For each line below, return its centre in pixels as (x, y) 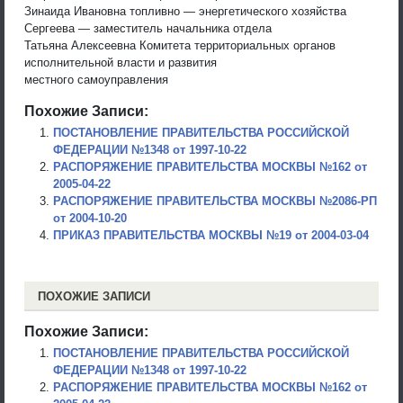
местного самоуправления (96, 79)
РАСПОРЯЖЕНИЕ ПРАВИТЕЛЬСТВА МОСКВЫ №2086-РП (215, 201)
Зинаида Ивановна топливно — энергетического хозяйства (185, 11)
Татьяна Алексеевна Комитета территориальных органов (180, 45)
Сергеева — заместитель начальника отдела (148, 28)
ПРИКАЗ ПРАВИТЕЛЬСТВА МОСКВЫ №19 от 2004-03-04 (211, 235)
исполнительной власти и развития (121, 62)
